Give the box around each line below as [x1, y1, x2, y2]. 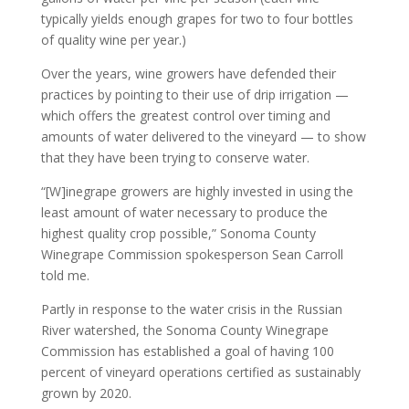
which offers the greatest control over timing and [40, 107, 330, 124]
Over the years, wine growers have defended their [40, 65, 336, 82]
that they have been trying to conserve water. [40, 149, 309, 166]
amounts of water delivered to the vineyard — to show [40, 128, 366, 145]
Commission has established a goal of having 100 [40, 342, 334, 360]
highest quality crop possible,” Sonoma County [40, 225, 316, 242]
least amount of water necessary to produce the [40, 204, 328, 221]
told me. [40, 267, 89, 284]
